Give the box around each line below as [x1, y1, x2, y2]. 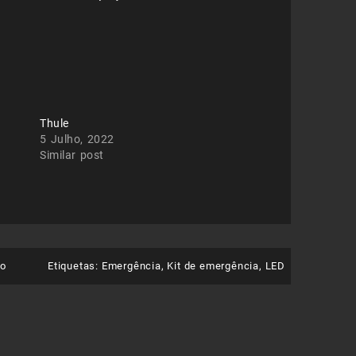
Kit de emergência [167, 260, 259, 273]
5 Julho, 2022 [40, 133, 114, 146]
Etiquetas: [47, 260, 102, 273]
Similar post [40, 149, 104, 162]
